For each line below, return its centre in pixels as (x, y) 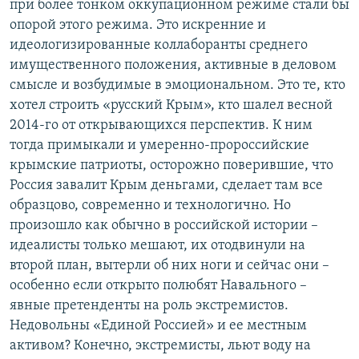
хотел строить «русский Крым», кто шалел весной (171, 106)
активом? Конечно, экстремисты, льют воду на (160, 346)
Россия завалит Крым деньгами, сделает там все (166, 186)
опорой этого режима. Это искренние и (138, 26)
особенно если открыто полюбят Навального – (158, 286)
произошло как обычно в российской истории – (164, 226)
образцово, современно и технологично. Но (150, 206)
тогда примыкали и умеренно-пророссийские (159, 146)
